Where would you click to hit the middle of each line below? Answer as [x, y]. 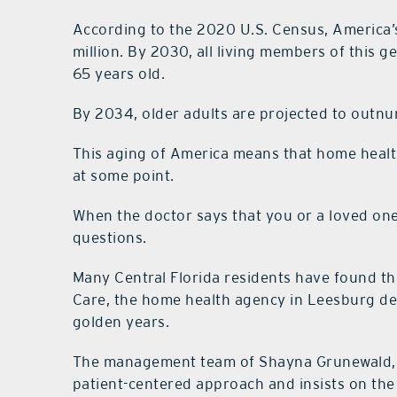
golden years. [121, 322]
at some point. [123, 176]
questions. [109, 238]
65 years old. [119, 74]
